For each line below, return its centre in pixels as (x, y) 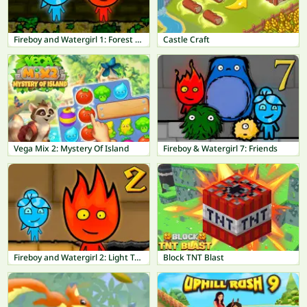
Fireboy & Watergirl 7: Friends (220, 149)
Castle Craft (186, 40)
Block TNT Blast (194, 257)
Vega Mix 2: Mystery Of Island (71, 149)
